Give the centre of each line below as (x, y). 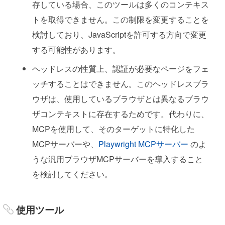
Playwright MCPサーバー (143, 144)
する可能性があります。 (76, 49)
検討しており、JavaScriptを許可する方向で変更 (119, 34)
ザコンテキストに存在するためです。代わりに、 (121, 114)
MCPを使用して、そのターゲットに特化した (114, 129)
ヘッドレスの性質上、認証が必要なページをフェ (121, 68)
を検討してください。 (72, 174)
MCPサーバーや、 (65, 144)
